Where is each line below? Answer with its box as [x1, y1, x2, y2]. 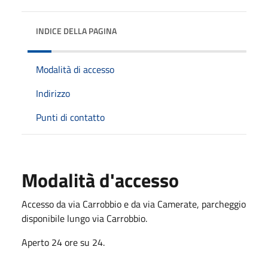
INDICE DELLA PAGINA [36, 24, 117, 37]
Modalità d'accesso [22, 165, 179, 194]
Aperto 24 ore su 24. [22, 234, 105, 249]
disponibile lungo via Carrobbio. [22, 211, 147, 226]
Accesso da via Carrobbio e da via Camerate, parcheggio [22, 196, 246, 211]
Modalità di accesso [36, 62, 114, 77]
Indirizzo [36, 86, 70, 100]
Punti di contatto [36, 109, 105, 124]
